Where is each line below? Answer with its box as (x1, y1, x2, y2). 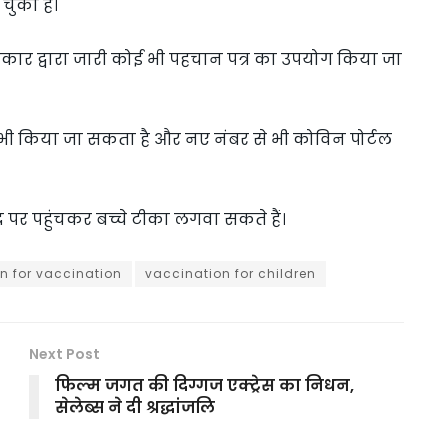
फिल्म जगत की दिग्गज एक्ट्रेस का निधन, (55, 374, 354, 398)
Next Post (29, 344, 100, 365)
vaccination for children (145, 265, 316, 283)
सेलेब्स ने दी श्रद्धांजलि (55, 396, 215, 420)
